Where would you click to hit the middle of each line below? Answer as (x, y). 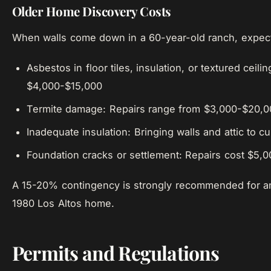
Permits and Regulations (116, 253)
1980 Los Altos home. (63, 203)
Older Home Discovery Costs (92, 11)
